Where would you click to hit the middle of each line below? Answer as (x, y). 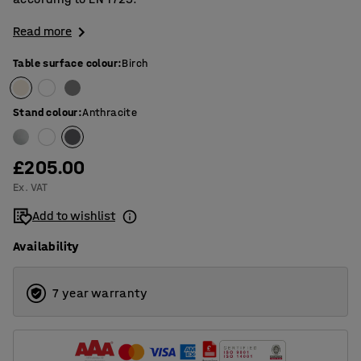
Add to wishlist (74, 216)
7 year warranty (100, 293)
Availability (46, 247)
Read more (42, 31)
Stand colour (46, 113)
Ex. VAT (31, 188)
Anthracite (110, 113)
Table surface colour (66, 64)
